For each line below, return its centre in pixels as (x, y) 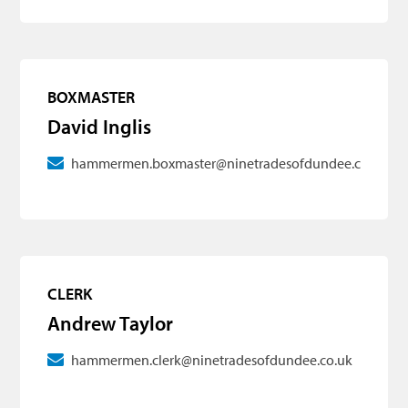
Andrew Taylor (111, 324)
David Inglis (100, 127)
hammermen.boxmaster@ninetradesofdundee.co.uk (229, 163)
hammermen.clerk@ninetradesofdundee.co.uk (212, 360)
